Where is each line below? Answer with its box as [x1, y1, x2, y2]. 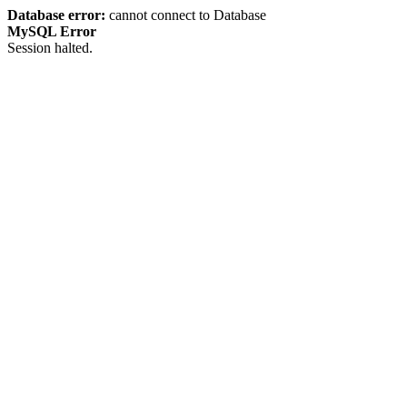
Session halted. [7, 40, 93, 55]
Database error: [7, 7, 105, 23]
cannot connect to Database [105, 7, 266, 23]
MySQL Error [7, 24, 96, 39]
